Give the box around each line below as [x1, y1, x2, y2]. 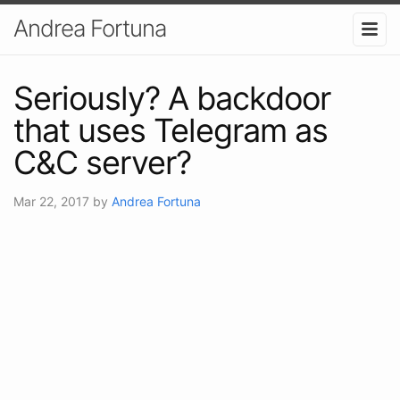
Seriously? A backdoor [13, 78, 330, 118]
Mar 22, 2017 [13, 193, 93, 209]
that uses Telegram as [13, 110, 328, 150]
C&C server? [13, 142, 191, 182]
